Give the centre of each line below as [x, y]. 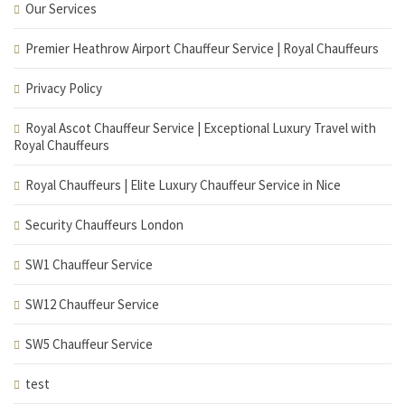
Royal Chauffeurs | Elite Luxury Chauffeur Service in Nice [183, 185]
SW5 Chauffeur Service [89, 344]
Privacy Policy [64, 88]
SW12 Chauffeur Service [92, 304]
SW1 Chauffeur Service [89, 264]
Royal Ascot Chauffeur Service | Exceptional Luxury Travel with [201, 128]
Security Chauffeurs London [104, 225]
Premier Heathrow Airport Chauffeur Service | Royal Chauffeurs [202, 48]
